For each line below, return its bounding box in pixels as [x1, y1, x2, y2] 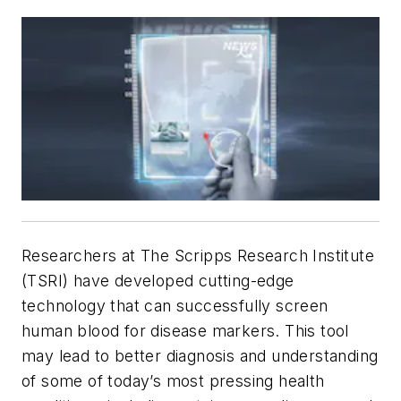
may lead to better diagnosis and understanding [21, 346, 379, 365]
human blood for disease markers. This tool [21, 320, 349, 340]
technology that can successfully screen [21, 295, 328, 315]
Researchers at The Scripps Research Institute [21, 245, 374, 265]
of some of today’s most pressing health [21, 371, 325, 390]
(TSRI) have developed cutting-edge [21, 270, 294, 290]
